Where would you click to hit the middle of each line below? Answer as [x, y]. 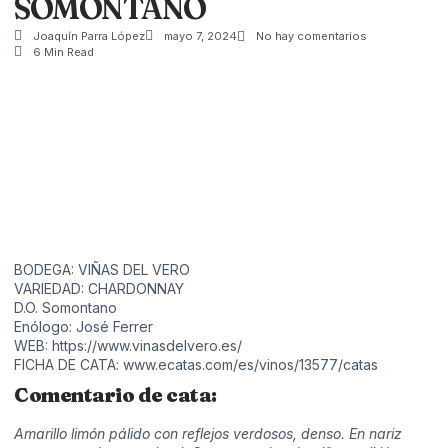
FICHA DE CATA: [68, 364]
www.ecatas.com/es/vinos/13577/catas [250, 364]
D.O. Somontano [65, 307]
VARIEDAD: [51, 288]
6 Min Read [63, 51]
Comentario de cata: [115, 394]
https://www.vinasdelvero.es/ [147, 345]
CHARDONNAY [136, 288]
